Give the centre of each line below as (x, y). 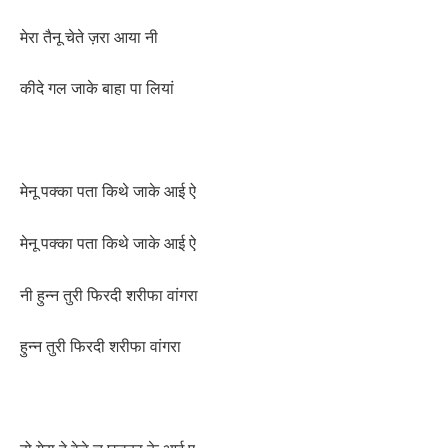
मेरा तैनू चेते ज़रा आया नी (89, 36)
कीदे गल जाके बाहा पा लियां (97, 88)
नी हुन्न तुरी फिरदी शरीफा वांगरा (109, 294)
